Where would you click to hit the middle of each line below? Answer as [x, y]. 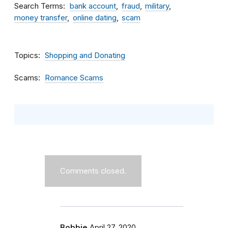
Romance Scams [74, 78]
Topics [26, 55]
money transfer [41, 18]
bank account [93, 6]
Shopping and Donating [85, 55]
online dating [94, 18]
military [157, 6]
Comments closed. [93, 171]
